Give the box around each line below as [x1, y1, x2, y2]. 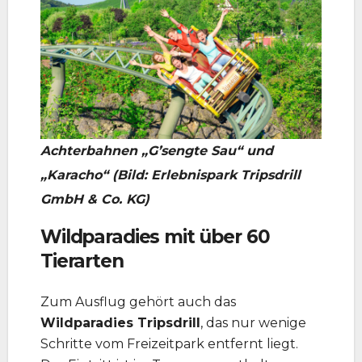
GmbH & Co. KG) [40, 192, 149, 208]
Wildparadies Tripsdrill [40, 314, 200, 330]
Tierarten [40, 250, 124, 273]
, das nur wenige [200, 314, 306, 330]
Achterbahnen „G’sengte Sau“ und [40, 143, 273, 159]
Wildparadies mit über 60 [40, 225, 270, 249]
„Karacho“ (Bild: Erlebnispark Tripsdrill [40, 167, 301, 183]
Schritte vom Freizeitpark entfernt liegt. [40, 335, 298, 351]
